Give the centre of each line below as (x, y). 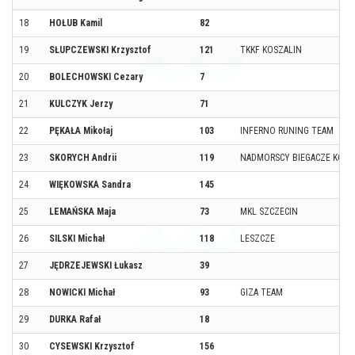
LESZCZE (258, 238)
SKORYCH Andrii (83, 157)
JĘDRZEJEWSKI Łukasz (96, 265)
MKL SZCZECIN (269, 211)
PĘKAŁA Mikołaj (81, 130)
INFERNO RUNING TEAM (287, 130)
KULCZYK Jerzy (81, 103)
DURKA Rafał (75, 319)
